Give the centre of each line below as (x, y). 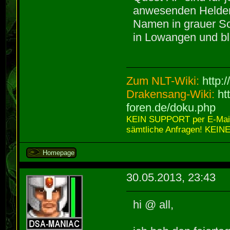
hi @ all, (154, 204)
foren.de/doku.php (171, 108)
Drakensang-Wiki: (172, 94)
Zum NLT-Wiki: (165, 81)
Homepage (59, 153)
